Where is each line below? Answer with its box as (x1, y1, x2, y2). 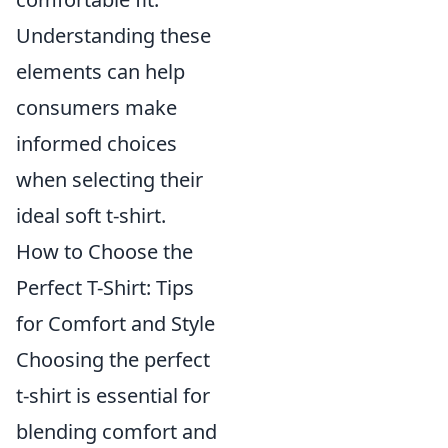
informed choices (16, 129, 177, 157)
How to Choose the (16, 237, 193, 265)
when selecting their (16, 165, 203, 193)
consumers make (16, 93, 177, 121)
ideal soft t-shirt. (16, 201, 166, 229)
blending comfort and (16, 417, 217, 445)
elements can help (16, 57, 185, 85)
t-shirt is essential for (16, 381, 210, 409)
